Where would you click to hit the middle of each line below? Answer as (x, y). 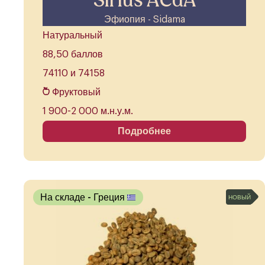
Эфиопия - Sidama (144, 20)
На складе (64, 197)
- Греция (107, 197)
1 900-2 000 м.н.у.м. (88, 112)
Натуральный (72, 36)
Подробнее (144, 132)
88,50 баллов (73, 55)
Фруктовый (76, 93)
